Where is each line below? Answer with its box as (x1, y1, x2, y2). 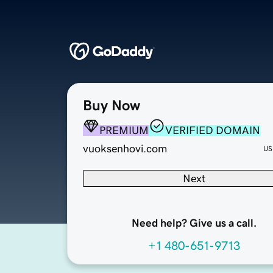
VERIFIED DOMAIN (165, 125, 260, 136)
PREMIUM (99, 125, 149, 136)
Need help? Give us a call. (131, 218, 257, 229)
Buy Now (83, 98, 140, 113)
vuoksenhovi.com (83, 143, 167, 155)
